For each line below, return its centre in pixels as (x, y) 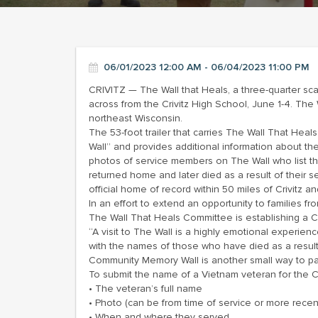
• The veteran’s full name (146, 289)
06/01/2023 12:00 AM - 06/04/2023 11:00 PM (207, 67)
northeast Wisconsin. (136, 118)
